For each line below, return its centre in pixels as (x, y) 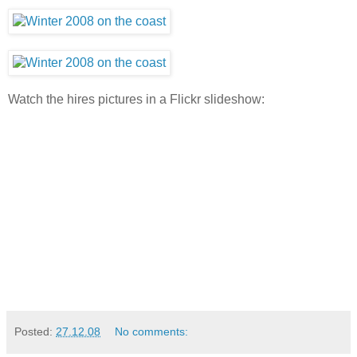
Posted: (35, 331)
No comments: (152, 331)
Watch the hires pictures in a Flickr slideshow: (136, 99)
